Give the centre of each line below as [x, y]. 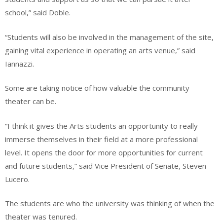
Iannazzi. [19, 63]
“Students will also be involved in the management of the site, [109, 37]
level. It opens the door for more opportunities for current [104, 152]
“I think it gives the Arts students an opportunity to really [101, 126]
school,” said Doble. [38, 13]
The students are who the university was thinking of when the [110, 203]
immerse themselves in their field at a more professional [101, 139]
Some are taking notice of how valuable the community [97, 88]
